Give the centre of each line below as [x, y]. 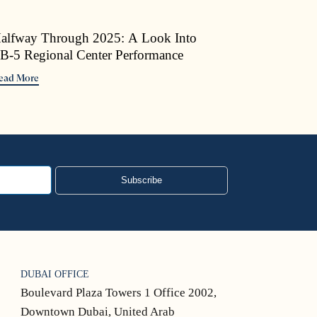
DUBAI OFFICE [54, 274]
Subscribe [141, 180]
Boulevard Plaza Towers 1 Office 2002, [118, 293]
